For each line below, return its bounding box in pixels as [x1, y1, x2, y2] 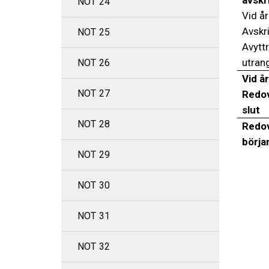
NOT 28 [77, 118, 110, 130]
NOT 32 [77, 241, 110, 252]
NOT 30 [77, 180, 110, 191]
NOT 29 [77, 149, 110, 160]
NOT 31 [77, 210, 110, 222]
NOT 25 [77, 26, 110, 38]
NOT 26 [77, 57, 110, 68]
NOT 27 [77, 88, 110, 99]
